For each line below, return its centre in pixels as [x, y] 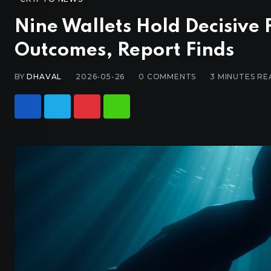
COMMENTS [171, 77]
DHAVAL [44, 77]
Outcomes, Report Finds [124, 51]
